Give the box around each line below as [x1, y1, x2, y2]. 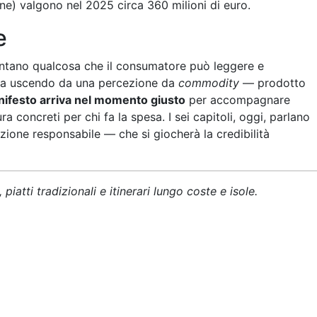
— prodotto [239, 75, 306, 90]
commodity [178, 75, 239, 90]
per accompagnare [185, 92, 290, 107]
